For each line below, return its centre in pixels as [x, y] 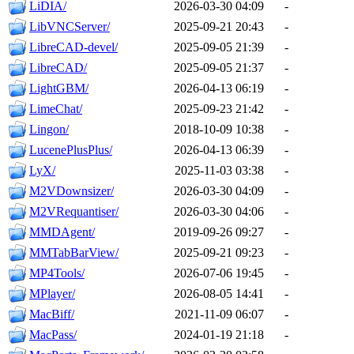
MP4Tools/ [57, 273]
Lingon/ [49, 130]
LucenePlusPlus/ [71, 150]
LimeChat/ [56, 109]
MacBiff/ [52, 314]
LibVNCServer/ [70, 27]
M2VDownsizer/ [72, 191]
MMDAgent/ [62, 232]
